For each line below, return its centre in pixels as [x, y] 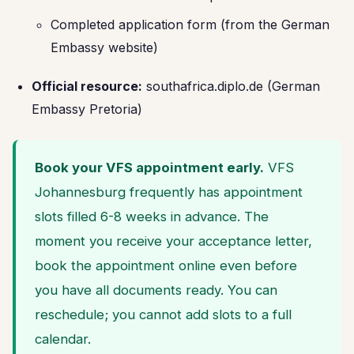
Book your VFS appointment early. [149, 168]
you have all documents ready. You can [156, 290]
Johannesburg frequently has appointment [169, 192]
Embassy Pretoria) [87, 109]
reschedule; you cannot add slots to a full [163, 314]
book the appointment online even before [166, 265]
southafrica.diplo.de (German [231, 86]
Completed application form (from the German [190, 24]
